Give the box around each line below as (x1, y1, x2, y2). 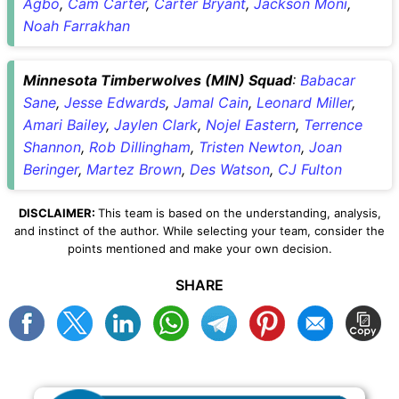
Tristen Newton (199, 137, 301, 156)
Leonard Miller (256, 93, 352, 111)
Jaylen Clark (114, 115, 198, 134)
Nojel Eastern (206, 115, 296, 134)
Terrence (304, 115, 362, 134)
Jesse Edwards (64, 93, 166, 111)
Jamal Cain (174, 93, 248, 111)
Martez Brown (86, 159, 182, 178)
